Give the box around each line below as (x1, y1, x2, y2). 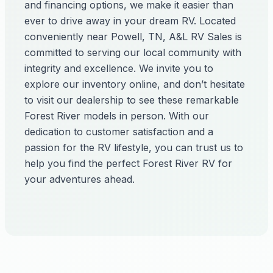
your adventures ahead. (24, 173, 135, 185)
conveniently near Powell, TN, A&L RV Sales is (24, 30, 242, 43)
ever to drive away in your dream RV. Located (24, 15, 236, 27)
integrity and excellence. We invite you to (24, 62, 213, 74)
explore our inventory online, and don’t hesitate (24, 78, 245, 90)
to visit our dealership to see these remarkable (24, 94, 239, 106)
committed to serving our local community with (24, 46, 241, 58)
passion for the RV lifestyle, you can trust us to (24, 141, 243, 154)
